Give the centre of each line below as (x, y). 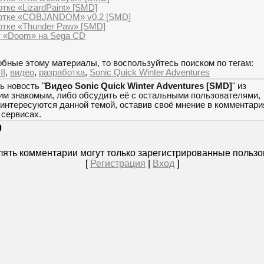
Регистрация (118, 164)
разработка (62, 73)
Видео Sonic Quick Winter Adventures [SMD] (138, 86)
